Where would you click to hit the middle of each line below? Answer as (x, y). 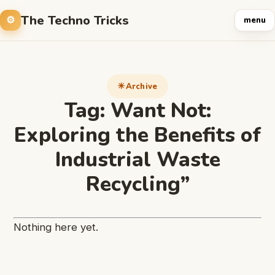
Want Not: (161, 110)
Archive (141, 86)
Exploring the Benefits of (137, 135)
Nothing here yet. (56, 227)
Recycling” (137, 184)
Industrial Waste (137, 160)
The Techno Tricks (75, 20)
